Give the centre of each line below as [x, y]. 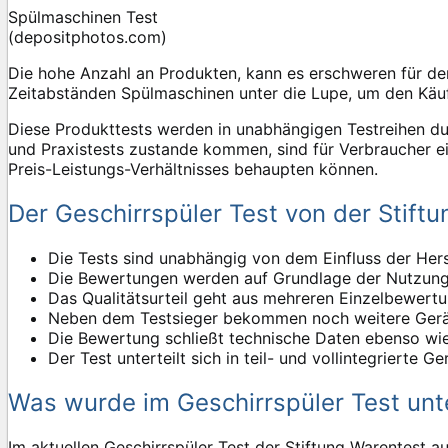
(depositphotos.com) [87, 36]
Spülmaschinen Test [83, 16]
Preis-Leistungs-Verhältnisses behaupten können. [193, 168]
